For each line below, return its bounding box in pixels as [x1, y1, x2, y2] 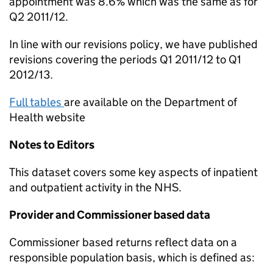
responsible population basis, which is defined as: [9, 250, 255, 264]
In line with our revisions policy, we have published [9, 37, 258, 51]
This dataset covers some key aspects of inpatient [9, 165, 258, 179]
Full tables [9, 95, 64, 109]
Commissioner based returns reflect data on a [9, 235, 237, 249]
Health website [9, 110, 85, 124]
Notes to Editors [9, 138, 94, 152]
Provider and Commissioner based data [9, 208, 210, 222]
